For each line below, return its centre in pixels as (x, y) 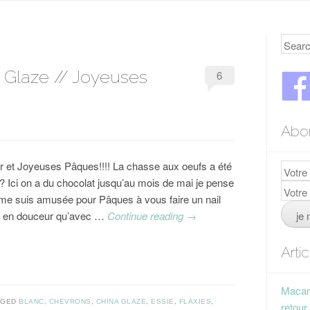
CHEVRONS (70, 301)
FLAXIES (195, 301)
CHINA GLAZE (121, 301)
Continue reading (147, 216)
